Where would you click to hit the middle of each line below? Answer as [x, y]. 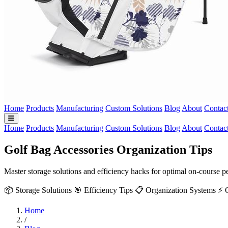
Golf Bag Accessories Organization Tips [108, 149]
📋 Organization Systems [175, 190]
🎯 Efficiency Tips [103, 190]
